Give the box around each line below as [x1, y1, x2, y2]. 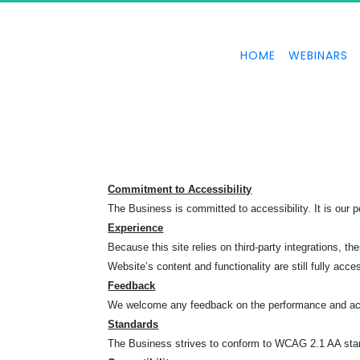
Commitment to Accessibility [108, 183, 252, 195]
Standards [108, 318, 159, 330]
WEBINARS [288, 47, 348, 63]
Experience [108, 222, 164, 234]
